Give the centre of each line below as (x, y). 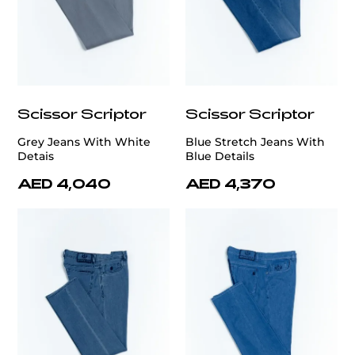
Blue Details (220, 157)
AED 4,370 (231, 183)
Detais (36, 157)
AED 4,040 (64, 183)
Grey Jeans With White (84, 142)
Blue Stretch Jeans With (255, 142)
